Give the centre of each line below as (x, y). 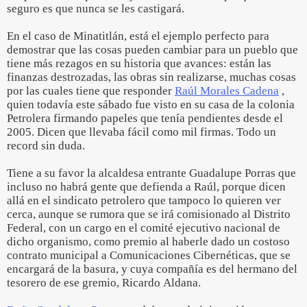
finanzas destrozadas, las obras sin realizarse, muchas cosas (151, 77)
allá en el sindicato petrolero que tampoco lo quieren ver (144, 200)
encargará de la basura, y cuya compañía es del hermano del (152, 269)
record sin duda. (46, 146)
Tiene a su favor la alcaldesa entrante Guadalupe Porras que (151, 173)
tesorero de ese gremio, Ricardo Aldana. (104, 283)
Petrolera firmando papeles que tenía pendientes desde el (145, 118)
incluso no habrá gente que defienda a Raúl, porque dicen (146, 187)
